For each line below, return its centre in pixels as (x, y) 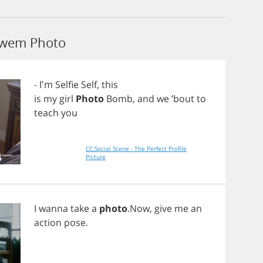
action (48, 222)
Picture (96, 157)
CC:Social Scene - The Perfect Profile (136, 149)
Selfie (67, 85)
